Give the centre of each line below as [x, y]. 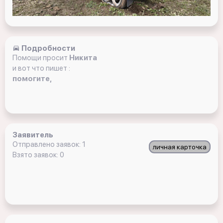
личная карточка [180, 147]
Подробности [48, 48]
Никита [83, 57]
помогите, [32, 78]
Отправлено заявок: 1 [49, 144]
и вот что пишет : [41, 68]
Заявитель [33, 135]
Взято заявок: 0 [38, 155]
